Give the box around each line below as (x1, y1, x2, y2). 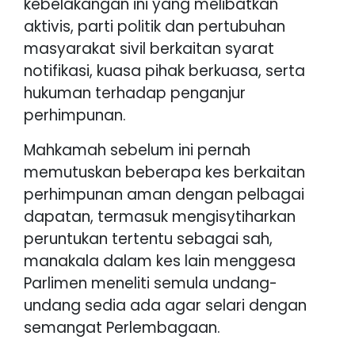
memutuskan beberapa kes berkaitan (24, 161, 305, 183)
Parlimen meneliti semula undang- (24, 272, 277, 294)
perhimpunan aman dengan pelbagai (24, 183, 304, 205)
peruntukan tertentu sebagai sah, (24, 227, 273, 250)
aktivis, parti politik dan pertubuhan (24, 15, 285, 37)
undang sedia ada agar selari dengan (24, 294, 307, 316)
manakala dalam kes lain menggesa (24, 250, 296, 272)
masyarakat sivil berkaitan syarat (24, 37, 274, 59)
